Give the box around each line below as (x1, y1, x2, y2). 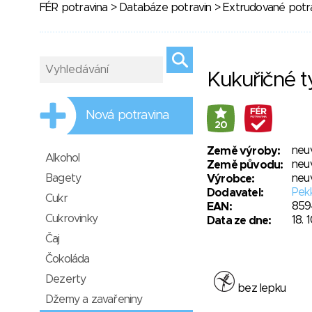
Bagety (45, 173, 81, 184)
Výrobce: (207, 173, 255, 185)
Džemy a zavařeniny (45, 294, 143, 305)
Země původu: (207, 159, 283, 171)
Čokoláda (45, 253, 90, 265)
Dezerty (45, 274, 86, 285)
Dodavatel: (207, 187, 264, 198)
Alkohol (45, 153, 80, 164)
